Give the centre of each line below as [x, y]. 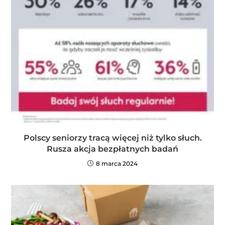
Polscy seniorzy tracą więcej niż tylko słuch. [113, 138]
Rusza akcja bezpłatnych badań [113, 149]
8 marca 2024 [117, 164]
